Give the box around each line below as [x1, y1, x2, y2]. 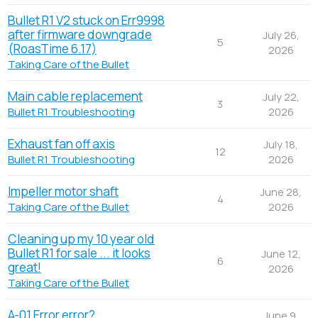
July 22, [262, 89, 300, 104]
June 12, [261, 246, 301, 261]
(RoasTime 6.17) [8, 40, 97, 57]
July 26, [262, 27, 300, 43]
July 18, [263, 136, 298, 152]
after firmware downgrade [8, 26, 152, 43]
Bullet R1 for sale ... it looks [8, 244, 150, 261]
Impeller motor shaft [8, 182, 119, 199]
